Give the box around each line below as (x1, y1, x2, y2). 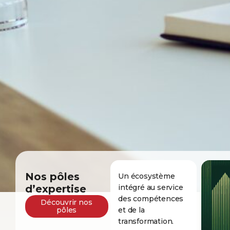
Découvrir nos (41, 198, 92, 207)
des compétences (118, 194, 184, 203)
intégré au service (118, 183, 183, 192)
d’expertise (25, 183, 86, 195)
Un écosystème (118, 171, 175, 181)
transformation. (118, 217, 174, 226)
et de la (118, 205, 145, 215)
